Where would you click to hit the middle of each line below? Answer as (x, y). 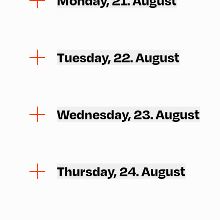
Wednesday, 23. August (128, 114)
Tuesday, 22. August (118, 57)
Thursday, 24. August (121, 171)
